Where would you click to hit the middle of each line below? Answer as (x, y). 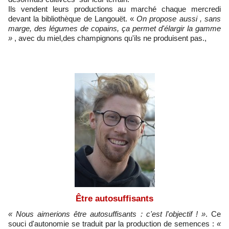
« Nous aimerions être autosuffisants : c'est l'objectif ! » (107, 214)
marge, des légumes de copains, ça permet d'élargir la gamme (114, 29)
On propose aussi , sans (177, 19)
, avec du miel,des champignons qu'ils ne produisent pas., (110, 38)
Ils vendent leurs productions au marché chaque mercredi (114, 9)
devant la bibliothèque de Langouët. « (71, 19)
